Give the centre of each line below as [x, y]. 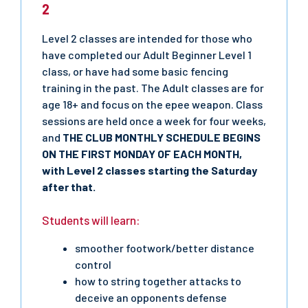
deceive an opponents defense [151, 297]
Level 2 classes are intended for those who [147, 38]
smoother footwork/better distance [165, 248]
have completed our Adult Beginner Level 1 [147, 55]
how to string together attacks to [158, 281]
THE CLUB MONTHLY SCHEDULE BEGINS [162, 137]
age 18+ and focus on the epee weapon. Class [152, 104]
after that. [69, 187]
